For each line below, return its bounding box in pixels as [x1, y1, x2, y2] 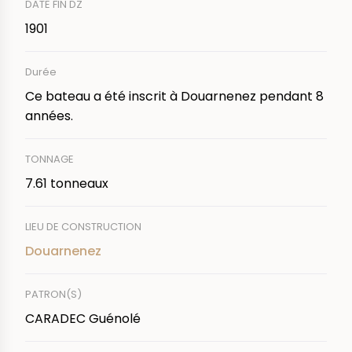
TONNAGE [25, 151, 74, 167]
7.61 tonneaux [25, 174, 108, 192]
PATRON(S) [25, 286, 82, 302]
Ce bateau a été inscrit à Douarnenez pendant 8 [25, 86, 324, 105]
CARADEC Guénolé [25, 309, 141, 328]
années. [25, 106, 73, 125]
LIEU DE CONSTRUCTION [25, 218, 141, 234]
